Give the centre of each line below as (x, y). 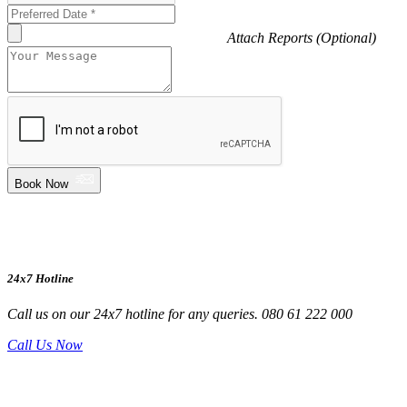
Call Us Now (45, 345)
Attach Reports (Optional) (302, 37)
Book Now (45, 184)
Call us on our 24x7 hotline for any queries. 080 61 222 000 (180, 314)
